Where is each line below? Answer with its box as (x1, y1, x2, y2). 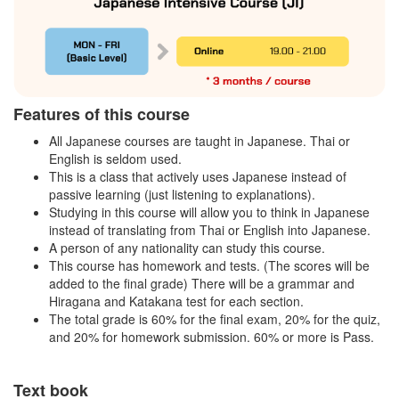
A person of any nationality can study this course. (49, 239, 325, 257)
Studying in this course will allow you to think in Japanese (49, 203, 370, 222)
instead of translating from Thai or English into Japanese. (49, 221, 370, 240)
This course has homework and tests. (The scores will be (49, 256, 370, 275)
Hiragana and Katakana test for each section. (49, 292, 304, 311)
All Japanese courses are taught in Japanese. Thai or (49, 132, 350, 151)
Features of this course (13, 102, 190, 126)
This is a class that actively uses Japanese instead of (49, 167, 346, 186)
